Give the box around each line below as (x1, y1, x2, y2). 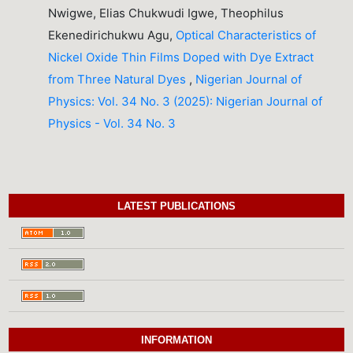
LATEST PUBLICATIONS (117, 200, 236, 213)
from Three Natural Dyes (48, 71, 190, 87)
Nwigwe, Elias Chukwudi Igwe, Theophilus (48, 5, 284, 20)
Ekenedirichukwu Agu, (48, 27, 176, 43)
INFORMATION (141, 334, 212, 347)
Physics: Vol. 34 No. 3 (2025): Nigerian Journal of (48, 93, 323, 109)
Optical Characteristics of (176, 27, 317, 43)
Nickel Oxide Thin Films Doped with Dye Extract (48, 49, 314, 65)
